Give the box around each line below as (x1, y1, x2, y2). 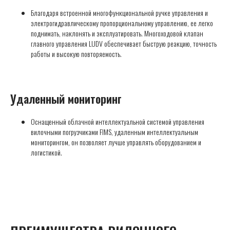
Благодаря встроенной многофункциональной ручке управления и (31, 7, 208, 18)
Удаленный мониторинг (10, 90, 122, 107)
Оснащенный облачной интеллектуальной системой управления (31, 116, 204, 127)
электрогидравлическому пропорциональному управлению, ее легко (31, 17, 213, 29)
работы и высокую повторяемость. (31, 48, 122, 60)
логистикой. (31, 147, 62, 158)
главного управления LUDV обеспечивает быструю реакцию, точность (31, 38, 217, 49)
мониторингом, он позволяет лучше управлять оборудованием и (31, 137, 201, 148)
